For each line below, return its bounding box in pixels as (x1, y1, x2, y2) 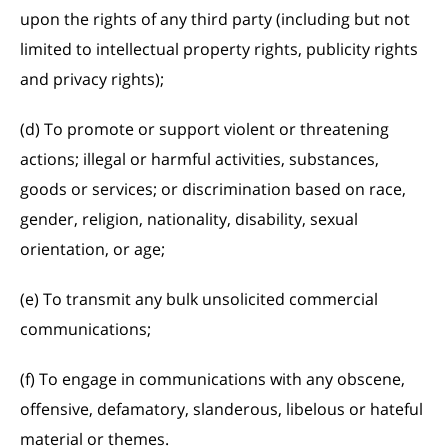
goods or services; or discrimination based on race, (20, 178, 406, 200)
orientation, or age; (20, 238, 165, 260)
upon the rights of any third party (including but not (20, 8, 410, 30)
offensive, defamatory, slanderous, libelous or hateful (20, 398, 423, 420)
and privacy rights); (20, 68, 164, 90)
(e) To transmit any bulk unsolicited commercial (20, 288, 378, 310)
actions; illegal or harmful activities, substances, (20, 148, 379, 170)
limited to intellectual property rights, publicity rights (20, 38, 418, 60)
